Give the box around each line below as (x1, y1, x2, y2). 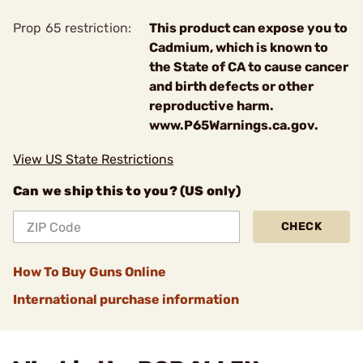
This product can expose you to (149, 20, 348, 36)
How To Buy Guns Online (13, 264, 166, 280)
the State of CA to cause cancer (149, 59, 348, 75)
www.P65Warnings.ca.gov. (149, 117, 318, 133)
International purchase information (13, 292, 239, 307)
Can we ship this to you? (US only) (13, 183, 241, 199)
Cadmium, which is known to (149, 40, 328, 55)
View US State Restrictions (13, 152, 173, 167)
